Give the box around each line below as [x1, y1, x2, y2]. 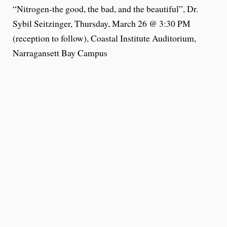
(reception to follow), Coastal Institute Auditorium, [13, 31, 196, 44]
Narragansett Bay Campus [13, 46, 107, 59]
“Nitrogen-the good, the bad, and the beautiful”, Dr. [13, 2, 198, 15]
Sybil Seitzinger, [13, 17, 74, 29]
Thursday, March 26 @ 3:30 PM [74, 17, 191, 29]
